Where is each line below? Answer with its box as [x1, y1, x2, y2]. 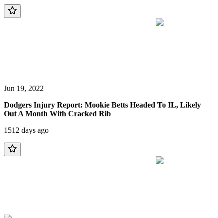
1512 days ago [4, 126, 49, 134]
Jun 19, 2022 [4, 84, 44, 92]
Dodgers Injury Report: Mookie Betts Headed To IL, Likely [4, 100, 201, 109]
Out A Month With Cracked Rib [4, 109, 111, 118]
